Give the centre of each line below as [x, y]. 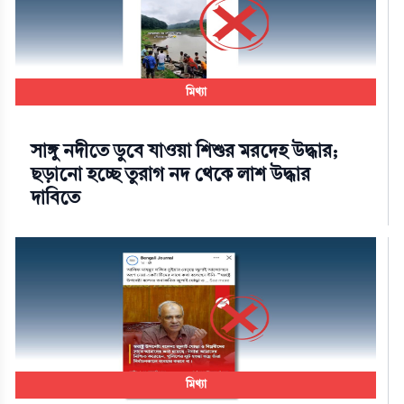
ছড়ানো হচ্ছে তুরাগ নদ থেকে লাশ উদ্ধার [170, 175]
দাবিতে [55, 198]
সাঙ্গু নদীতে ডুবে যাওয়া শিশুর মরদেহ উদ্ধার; [184, 151]
